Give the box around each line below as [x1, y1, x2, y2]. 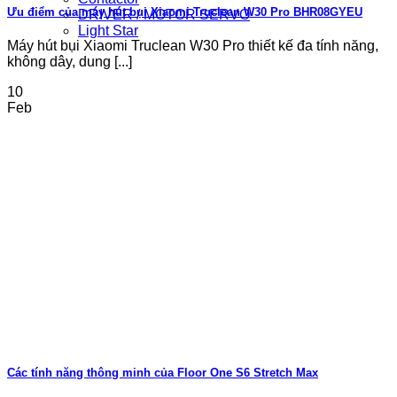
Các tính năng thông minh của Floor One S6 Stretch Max [7, 366, 318, 380]
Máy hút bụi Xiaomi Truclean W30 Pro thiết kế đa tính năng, [7, 38, 378, 54]
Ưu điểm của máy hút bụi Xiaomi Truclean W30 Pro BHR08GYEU [7, 5, 362, 19]
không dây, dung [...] [7, 54, 132, 70]
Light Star [78, 23, 138, 38]
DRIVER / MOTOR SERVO [78, 7, 250, 22]
